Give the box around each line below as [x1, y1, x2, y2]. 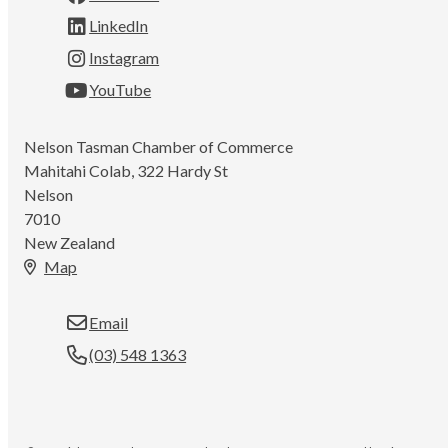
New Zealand [24, 232, 116, 252]
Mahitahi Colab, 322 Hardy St [24, 160, 229, 180]
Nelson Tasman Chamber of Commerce [24, 136, 294, 156]
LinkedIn [89, 16, 149, 36]
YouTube [89, 80, 152, 100]
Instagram [89, 48, 160, 68]
